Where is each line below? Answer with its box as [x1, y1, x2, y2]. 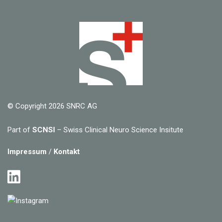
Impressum [7, 147, 47, 157]
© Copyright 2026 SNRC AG [7, 102, 97, 111]
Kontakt [54, 147, 80, 157]
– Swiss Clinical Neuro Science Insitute [55, 125, 183, 135]
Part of [7, 125, 32, 135]
